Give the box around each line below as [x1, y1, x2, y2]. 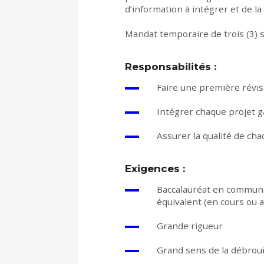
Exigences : [125, 162, 185, 175]
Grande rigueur [157, 220, 223, 232]
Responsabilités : [125, 60, 216, 73]
